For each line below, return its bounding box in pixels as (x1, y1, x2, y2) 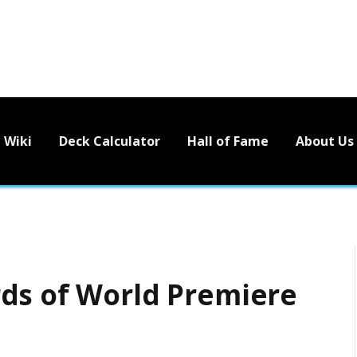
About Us (296, 131, 354, 150)
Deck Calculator (59, 131, 160, 150)
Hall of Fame (187, 131, 269, 150)
